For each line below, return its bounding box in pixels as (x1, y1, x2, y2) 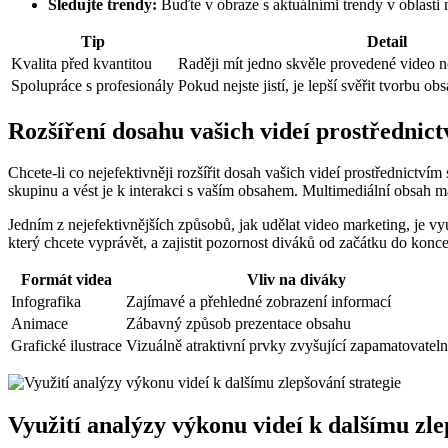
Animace (11, 315, 68, 333)
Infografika (11, 293, 81, 311)
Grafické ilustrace (11, 337, 122, 355)
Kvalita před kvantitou (11, 54, 152, 72)
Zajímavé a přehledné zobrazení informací (126, 293, 391, 311)
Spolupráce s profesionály (11, 76, 174, 94)
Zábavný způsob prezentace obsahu (126, 315, 351, 333)
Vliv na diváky (246, 271, 346, 289)
